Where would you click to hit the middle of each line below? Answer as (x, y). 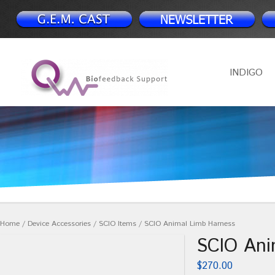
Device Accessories (59, 224)
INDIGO (246, 73)
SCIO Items (118, 224)
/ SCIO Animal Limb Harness (186, 224)
